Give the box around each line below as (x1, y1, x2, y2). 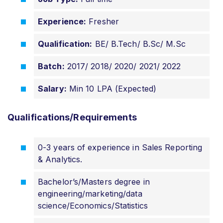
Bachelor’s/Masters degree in (38, 176, 150, 187)
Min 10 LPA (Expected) (66, 83, 156, 94)
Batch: (38, 61, 65, 71)
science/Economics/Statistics (38, 200, 148, 211)
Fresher (86, 16, 119, 26)
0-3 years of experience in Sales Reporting (38, 142, 203, 152)
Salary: (38, 83, 67, 94)
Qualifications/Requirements (7, 111, 137, 122)
